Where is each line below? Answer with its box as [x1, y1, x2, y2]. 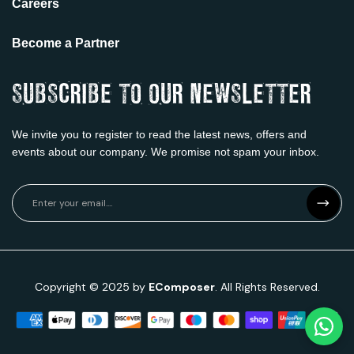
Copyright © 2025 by [34, 280, 149, 295]
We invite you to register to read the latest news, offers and [12, 128, 307, 141]
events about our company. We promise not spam [12, 145, 264, 159]
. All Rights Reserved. [214, 280, 320, 295]
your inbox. [264, 145, 319, 159]
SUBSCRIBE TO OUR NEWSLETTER [12, 83, 311, 107]
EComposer [148, 280, 215, 295]
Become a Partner [12, 36, 119, 51]
